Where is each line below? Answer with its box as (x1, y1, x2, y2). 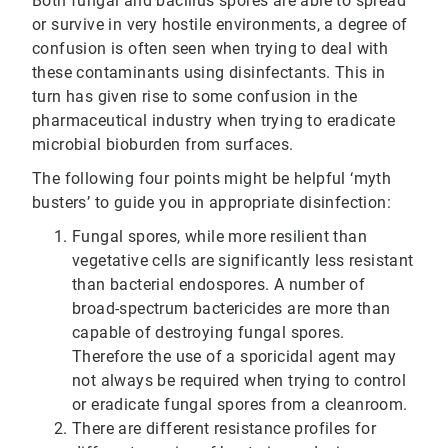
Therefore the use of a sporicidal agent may (72, 347, 397, 367)
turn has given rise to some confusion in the (32, 87, 358, 107)
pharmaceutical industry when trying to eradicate (32, 111, 396, 131)
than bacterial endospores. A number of (72, 275, 366, 295)
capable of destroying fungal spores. (72, 323, 345, 343)
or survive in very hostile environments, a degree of (32, 15, 408, 35)
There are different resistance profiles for (72, 419, 377, 439)
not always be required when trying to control (72, 371, 406, 391)
